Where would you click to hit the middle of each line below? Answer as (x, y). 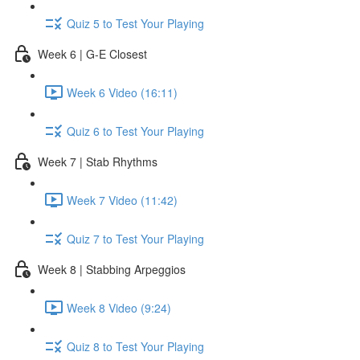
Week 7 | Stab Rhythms (98, 161)
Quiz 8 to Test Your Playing (135, 346)
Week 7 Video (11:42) (122, 200)
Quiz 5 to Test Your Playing (135, 23)
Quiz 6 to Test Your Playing (135, 131)
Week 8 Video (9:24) (119, 307)
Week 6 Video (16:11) (122, 92)
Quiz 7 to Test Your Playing (135, 238)
